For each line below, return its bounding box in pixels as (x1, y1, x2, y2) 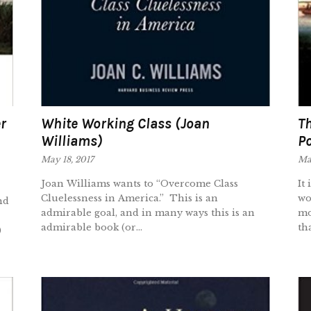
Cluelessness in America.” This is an (41, 192, 219, 204)
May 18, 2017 (41, 153, 94, 165)
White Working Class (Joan (41, 115, 210, 132)
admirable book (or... (41, 221, 143, 233)
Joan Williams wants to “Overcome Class (41, 177, 239, 190)
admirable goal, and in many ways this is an (41, 206, 255, 219)
